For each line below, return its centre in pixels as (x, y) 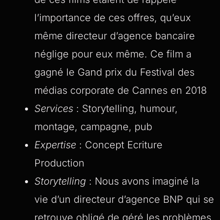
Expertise (55, 145)
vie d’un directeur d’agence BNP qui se (124, 199)
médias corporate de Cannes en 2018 (121, 90)
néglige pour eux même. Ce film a (113, 54)
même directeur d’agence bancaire (115, 36)
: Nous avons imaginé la (143, 181)
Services (54, 108)
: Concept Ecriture (119, 145)
